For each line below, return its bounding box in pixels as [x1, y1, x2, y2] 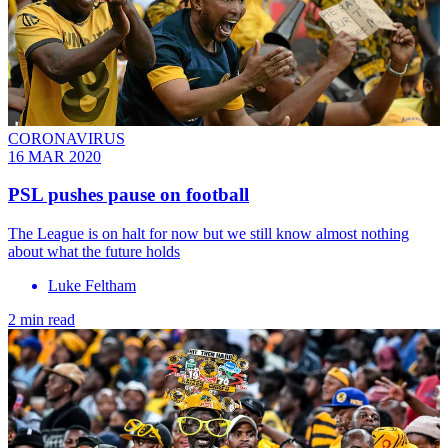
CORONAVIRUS [8, 129, 125, 147]
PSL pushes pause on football [8, 184, 249, 206]
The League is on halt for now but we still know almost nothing [8, 224, 409, 242]
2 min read [8, 310, 75, 328]
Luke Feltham [48, 276, 136, 294]
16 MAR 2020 [8, 147, 101, 165]
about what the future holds [8, 242, 180, 260]
